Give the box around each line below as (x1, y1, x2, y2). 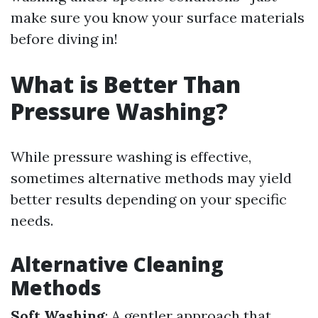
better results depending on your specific (11, 190, 287, 208)
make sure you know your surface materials (11, 9, 305, 26)
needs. (11, 212, 53, 229)
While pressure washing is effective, (11, 148, 251, 165)
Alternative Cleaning (11, 251, 224, 278)
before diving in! (11, 30, 118, 48)
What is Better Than (11, 69, 241, 99)
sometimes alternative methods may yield (11, 169, 292, 187)
